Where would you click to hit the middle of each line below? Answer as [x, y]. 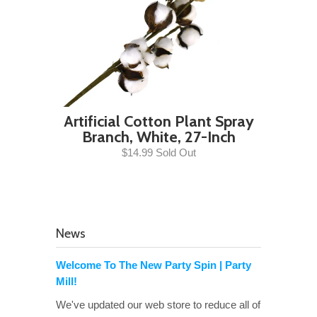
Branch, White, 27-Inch [158, 137]
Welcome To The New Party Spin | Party [154, 265]
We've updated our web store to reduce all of [158, 305]
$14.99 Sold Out [158, 152]
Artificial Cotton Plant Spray [158, 121]
